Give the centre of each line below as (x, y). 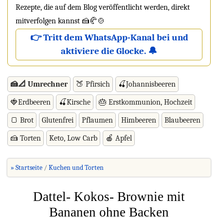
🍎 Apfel (119, 138)
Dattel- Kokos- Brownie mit (109, 196)
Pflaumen (97, 120)
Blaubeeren (182, 120)
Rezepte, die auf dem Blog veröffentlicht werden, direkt (103, 7)
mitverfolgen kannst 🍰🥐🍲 (60, 21)
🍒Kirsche (75, 102)
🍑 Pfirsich (93, 84)
